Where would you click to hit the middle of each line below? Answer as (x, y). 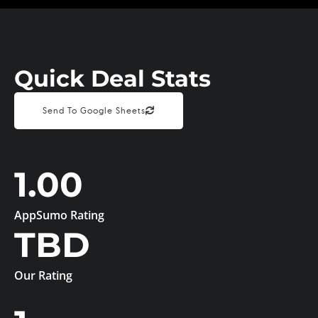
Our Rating (43, 276)
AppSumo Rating (59, 215)
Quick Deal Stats (113, 79)
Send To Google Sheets (94, 111)
